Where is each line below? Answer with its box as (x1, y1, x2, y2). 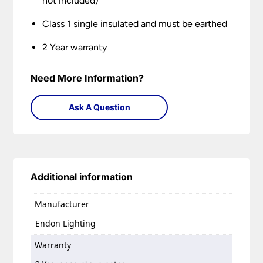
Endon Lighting (35, 217, 96, 229)
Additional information (31, 171, 133, 183)
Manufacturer (35, 198, 90, 210)
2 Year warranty (42, 42, 107, 53)
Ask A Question (68, 102, 130, 113)
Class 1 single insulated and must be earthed (42, 18, 228, 30)
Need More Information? (31, 72, 144, 85)
